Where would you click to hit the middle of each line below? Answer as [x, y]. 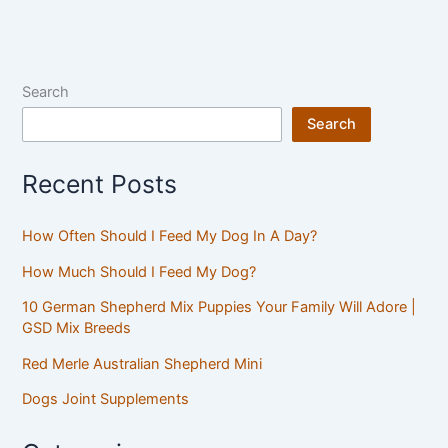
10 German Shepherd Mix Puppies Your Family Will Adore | [219, 307]
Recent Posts [100, 183]
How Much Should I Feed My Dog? [139, 271]
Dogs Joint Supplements [106, 399]
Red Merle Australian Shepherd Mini [142, 363]
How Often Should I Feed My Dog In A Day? [170, 236]
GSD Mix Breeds [77, 328]
